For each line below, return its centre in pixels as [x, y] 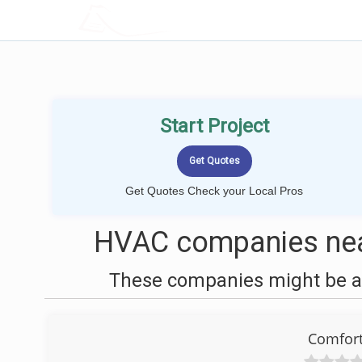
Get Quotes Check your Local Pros [214, 191]
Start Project [214, 126]
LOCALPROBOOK [172, 20]
